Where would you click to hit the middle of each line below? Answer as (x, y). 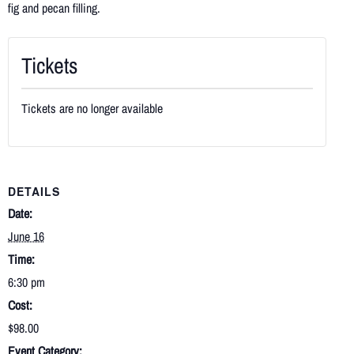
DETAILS (34, 192)
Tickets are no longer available (92, 109)
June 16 (26, 237)
